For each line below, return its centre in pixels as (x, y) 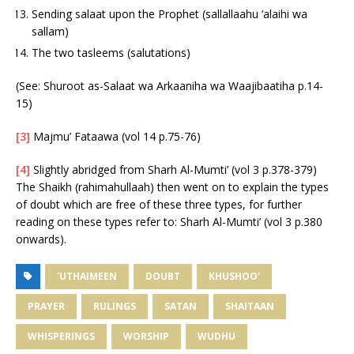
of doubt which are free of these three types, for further (159, 204)
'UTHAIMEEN (87, 276)
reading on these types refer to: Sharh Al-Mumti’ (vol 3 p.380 (169, 221)
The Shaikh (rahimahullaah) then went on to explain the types (172, 186)
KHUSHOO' (234, 276)
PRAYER (46, 306)
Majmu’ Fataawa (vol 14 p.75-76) (115, 136)
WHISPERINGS (61, 336)
